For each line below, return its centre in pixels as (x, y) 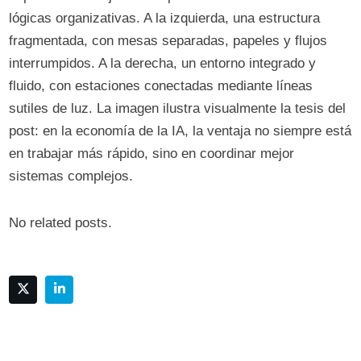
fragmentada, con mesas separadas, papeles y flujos (168, 41)
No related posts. (61, 223)
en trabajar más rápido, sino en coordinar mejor (152, 154)
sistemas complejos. (71, 176)
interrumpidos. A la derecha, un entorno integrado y (163, 63)
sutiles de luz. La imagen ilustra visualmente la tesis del (178, 108)
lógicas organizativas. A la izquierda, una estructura (165, 18)
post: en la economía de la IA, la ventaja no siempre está (180, 131)
